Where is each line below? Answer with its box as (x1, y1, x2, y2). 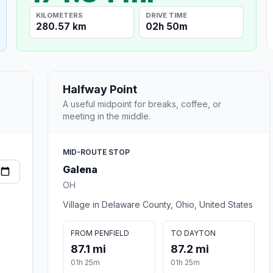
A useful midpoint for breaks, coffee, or (63, 98, 221, 109)
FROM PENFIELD (71, 228, 129, 238)
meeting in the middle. (63, 110, 151, 121)
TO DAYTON (170, 228, 216, 238)
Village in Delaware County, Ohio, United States (63, 199, 253, 210)
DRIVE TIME (146, 10, 188, 19)
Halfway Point (63, 82, 137, 96)
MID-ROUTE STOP (63, 147, 130, 157)
